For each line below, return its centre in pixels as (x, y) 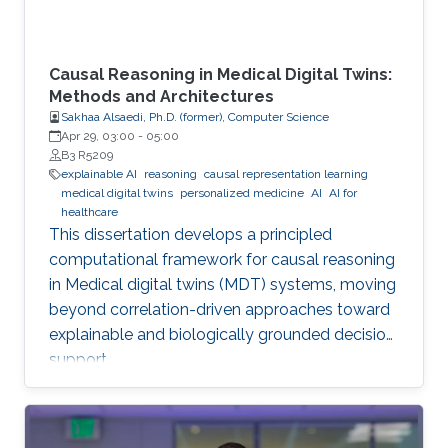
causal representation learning (286, 174)
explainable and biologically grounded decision (222, 335)
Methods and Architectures (161, 97)
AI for (343, 193)
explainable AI (99, 174)
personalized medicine (242, 193)
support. (79, 360)
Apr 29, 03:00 (98, 136)
